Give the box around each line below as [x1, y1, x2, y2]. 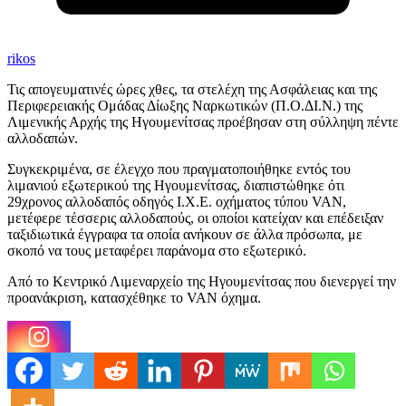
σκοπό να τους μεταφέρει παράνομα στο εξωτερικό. [7, 243, 306, 259]
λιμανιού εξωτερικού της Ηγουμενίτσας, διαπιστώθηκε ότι [7, 178, 344, 194]
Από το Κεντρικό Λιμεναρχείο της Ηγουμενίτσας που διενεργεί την [7, 274, 396, 290]
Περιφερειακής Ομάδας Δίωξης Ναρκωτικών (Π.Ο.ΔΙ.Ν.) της [7, 98, 362, 114]
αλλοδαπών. [7, 130, 78, 147]
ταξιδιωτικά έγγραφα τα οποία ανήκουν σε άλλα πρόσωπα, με [7, 227, 362, 243]
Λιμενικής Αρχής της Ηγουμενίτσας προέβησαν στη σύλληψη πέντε [7, 114, 399, 130]
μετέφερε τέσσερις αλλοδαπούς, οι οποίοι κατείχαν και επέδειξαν [7, 210, 383, 227]
